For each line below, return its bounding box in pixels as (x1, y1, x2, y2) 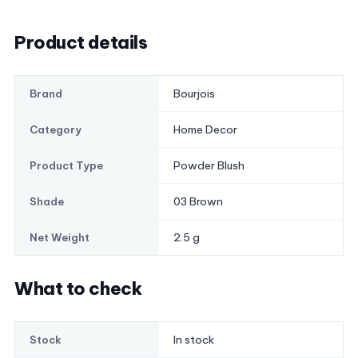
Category (30, 123, 82, 137)
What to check (14, 277, 142, 300)
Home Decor (173, 122, 237, 137)
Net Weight (30, 231, 89, 245)
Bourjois (173, 86, 215, 101)
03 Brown (173, 194, 223, 209)
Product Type (30, 159, 103, 173)
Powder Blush (173, 158, 245, 173)
